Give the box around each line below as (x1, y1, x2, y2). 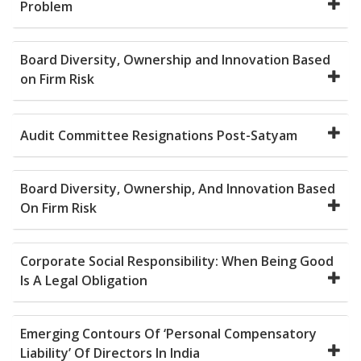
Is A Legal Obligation (20, 271, 147, 289)
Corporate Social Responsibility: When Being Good (20, 251, 334, 270)
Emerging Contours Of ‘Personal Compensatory (20, 324, 317, 342)
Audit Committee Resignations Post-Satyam (20, 126, 297, 144)
